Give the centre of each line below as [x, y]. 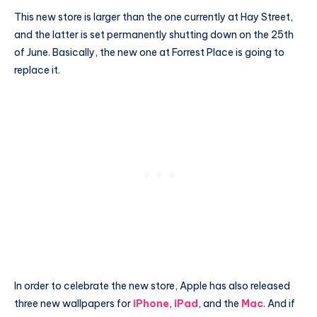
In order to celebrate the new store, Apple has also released [152, 286]
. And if [279, 304]
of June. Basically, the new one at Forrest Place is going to [149, 52]
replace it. [37, 70]
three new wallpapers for [74, 304]
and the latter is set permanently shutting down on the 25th [154, 34]
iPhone [151, 304]
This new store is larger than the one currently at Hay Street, [154, 17]
